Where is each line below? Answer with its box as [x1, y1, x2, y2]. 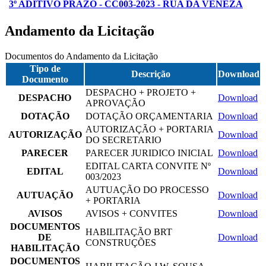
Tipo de [29, 64, 61, 74]
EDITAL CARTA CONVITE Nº [85, 161, 211, 172]
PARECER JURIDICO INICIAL [85, 148, 213, 159]
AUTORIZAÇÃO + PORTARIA [85, 124, 213, 135]
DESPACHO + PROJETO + [85, 87, 196, 98]
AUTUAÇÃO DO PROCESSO [85, 185, 209, 195]
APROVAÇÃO [85, 98, 145, 109]
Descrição [131, 69, 170, 80]
